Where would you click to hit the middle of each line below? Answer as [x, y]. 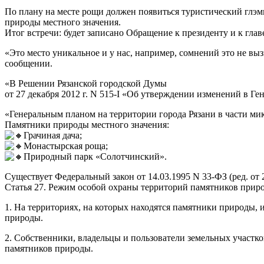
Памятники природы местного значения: [87, 125]
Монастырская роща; [66, 146]
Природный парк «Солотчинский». [95, 156]
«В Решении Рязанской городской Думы [86, 83]
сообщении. [29, 63]
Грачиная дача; [53, 135]
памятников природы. [49, 248]
